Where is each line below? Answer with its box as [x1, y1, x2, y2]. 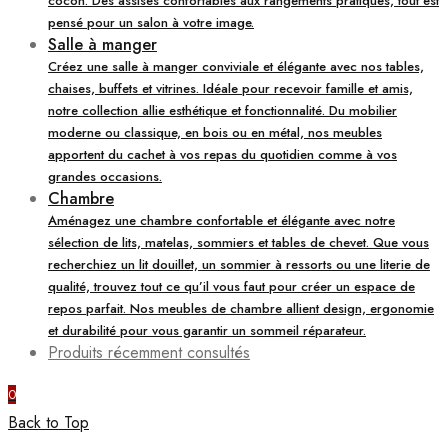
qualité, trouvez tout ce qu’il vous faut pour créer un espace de [48, 276, 415, 296]
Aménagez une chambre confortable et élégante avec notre [48, 210, 395, 230]
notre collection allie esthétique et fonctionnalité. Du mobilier [48, 100, 397, 120]
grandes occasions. [48, 166, 162, 186]
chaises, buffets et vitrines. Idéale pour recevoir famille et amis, [48, 78, 413, 98]
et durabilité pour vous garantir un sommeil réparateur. [48, 320, 366, 340]
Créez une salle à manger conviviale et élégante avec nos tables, [48, 56, 424, 76]
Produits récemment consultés [48, 340, 250, 364]
